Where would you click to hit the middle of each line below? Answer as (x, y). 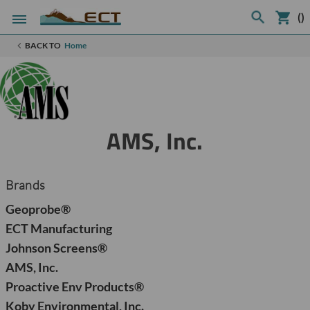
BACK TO (43, 45)
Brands (25, 185)
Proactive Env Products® (74, 286)
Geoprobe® (38, 209)
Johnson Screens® (56, 248)
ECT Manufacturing (58, 228)
